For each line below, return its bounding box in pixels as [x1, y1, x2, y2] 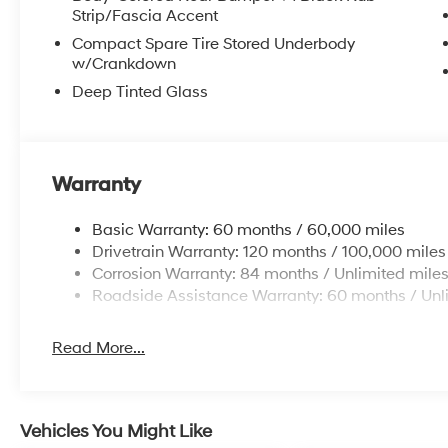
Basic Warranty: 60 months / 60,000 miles [92, 219, 406, 240]
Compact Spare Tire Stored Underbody [72, 33, 356, 54]
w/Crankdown [72, 53, 177, 74]
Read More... [52, 337, 146, 358]
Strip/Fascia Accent [72, 5, 219, 26]
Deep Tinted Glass [72, 81, 209, 102]
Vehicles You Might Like [20, 419, 212, 443]
